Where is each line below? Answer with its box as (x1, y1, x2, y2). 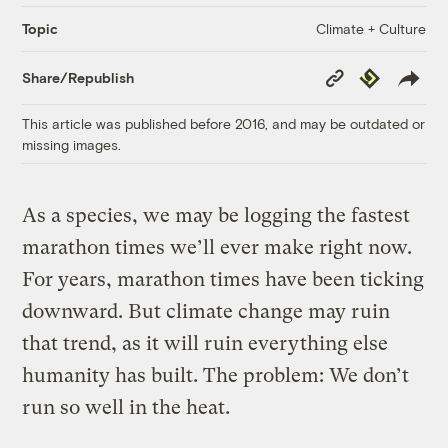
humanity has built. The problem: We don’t (22, 363, 410, 387)
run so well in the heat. (22, 395, 231, 419)
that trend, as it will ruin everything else (22, 331, 389, 355)
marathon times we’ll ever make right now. (22, 235, 413, 259)
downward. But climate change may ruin (22, 299, 391, 323)
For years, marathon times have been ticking (22, 267, 425, 291)
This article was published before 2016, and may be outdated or (22, 114, 426, 132)
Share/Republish (22, 69, 135, 87)
